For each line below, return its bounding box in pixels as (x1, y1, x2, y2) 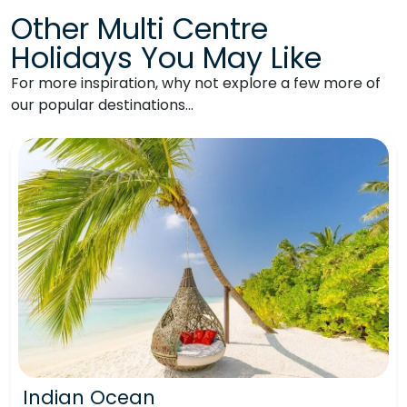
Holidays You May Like (11, 37, 322, 79)
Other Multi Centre (11, 8, 268, 50)
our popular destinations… (11, 94, 194, 116)
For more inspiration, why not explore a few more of (11, 73, 381, 94)
